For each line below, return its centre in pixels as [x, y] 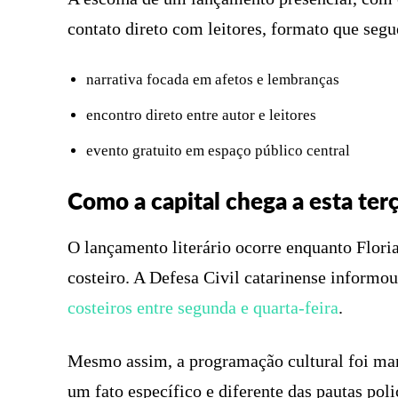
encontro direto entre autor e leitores [201, 115]
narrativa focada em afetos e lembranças [213, 79]
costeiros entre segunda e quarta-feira [203, 307]
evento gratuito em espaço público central [218, 150]
